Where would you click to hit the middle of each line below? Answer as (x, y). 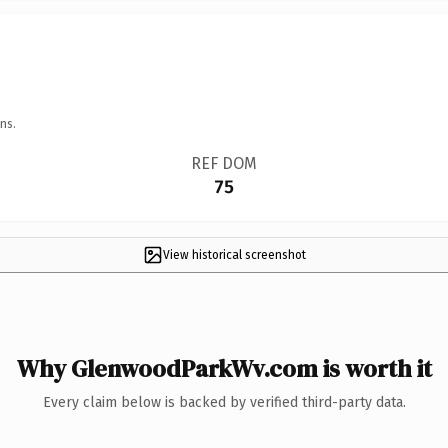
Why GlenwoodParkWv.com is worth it (224, 368)
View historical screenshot (234, 254)
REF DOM (223, 163)
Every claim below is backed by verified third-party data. (224, 402)
